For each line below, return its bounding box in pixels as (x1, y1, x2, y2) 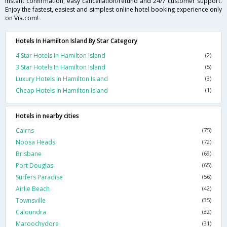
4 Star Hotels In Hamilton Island (16, 51, 105, 60)
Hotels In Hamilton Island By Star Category (16, 36, 137, 46)
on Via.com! (5, 14, 39, 23)
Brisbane (16, 149, 42, 159)
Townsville (16, 196, 46, 205)
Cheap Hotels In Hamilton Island (16, 86, 108, 95)
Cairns (16, 126, 34, 135)
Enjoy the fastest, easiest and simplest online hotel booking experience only (5, 5, 222, 14)
